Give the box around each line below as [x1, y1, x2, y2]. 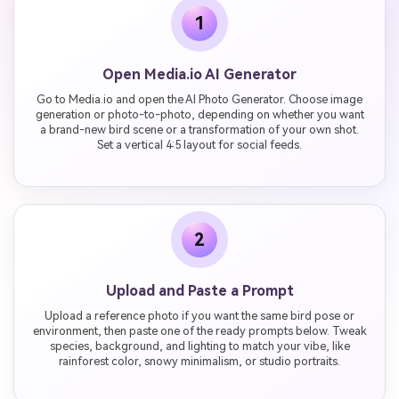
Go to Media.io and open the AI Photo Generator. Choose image [37, 92, 362, 106]
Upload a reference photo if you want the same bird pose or [45, 309, 354, 323]
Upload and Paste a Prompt [105, 282, 294, 300]
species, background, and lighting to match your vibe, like [49, 339, 350, 354]
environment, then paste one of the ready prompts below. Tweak [32, 324, 367, 338]
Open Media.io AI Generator [102, 65, 297, 83]
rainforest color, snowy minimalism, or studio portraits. [59, 354, 340, 369]
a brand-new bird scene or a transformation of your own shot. [40, 122, 359, 136]
